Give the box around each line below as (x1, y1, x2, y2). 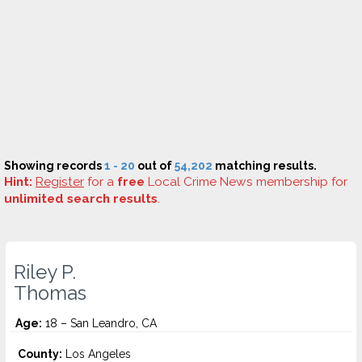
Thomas (14, 282, 86, 305)
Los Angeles (62, 347, 131, 360)
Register (36, 175, 84, 189)
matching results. (213, 159, 317, 172)
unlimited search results (4, 192, 158, 206)
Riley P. (14, 261, 76, 284)
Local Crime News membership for (145, 175, 347, 189)
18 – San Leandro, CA (42, 317, 157, 330)
